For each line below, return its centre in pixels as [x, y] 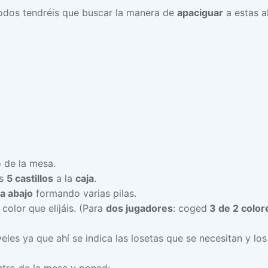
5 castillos [30, 178]
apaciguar [200, 12]
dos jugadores [139, 208]
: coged [190, 208]
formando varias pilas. [85, 193]
